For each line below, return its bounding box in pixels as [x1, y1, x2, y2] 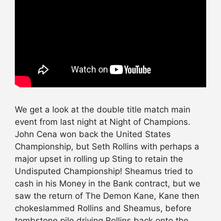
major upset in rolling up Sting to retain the [15, 153, 183, 164]
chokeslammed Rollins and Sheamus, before [15, 203, 191, 213]
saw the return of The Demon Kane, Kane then [15, 190, 199, 201]
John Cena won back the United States [15, 129, 171, 139]
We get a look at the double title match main [15, 104, 190, 114]
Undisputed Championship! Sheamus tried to [15, 166, 193, 176]
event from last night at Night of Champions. [15, 116, 190, 127]
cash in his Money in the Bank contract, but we [15, 178, 200, 188]
